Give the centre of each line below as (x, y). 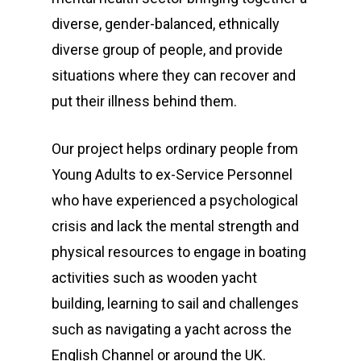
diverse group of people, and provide (167, 50)
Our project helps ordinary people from (175, 149)
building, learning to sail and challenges (175, 303)
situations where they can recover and (174, 75)
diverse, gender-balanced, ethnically (166, 24)
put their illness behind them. (144, 101)
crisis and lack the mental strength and (175, 226)
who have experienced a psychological (175, 200)
